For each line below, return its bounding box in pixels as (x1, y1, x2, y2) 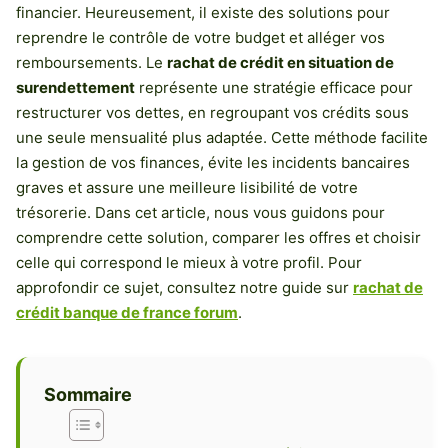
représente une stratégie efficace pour (135, 78, 413, 97)
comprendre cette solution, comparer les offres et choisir (16, 228, 421, 247)
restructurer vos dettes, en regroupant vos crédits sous (16, 103, 409, 122)
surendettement (16, 78, 135, 97)
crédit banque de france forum (16, 303, 238, 322)
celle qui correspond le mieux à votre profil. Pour (16, 253, 362, 272)
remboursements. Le (16, 53, 167, 72)
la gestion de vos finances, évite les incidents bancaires (16, 153, 410, 172)
